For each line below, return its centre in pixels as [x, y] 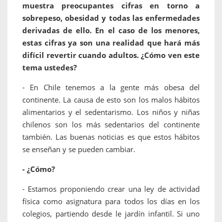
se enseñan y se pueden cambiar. [79, 149]
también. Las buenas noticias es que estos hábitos [111, 137]
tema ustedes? [50, 68]
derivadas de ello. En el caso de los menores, [111, 30]
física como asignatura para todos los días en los [111, 201]
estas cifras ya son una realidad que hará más [111, 43]
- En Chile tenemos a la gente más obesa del [111, 87]
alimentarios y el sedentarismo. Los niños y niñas [111, 112]
